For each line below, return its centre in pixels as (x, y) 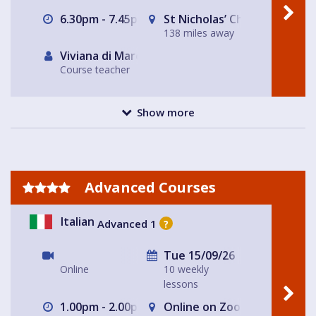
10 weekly (186, 269)
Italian (78, 222)
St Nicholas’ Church (214, 19)
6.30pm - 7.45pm (102, 19)
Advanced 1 (127, 223)
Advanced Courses (148, 188)
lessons (181, 284)
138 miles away (199, 33)
